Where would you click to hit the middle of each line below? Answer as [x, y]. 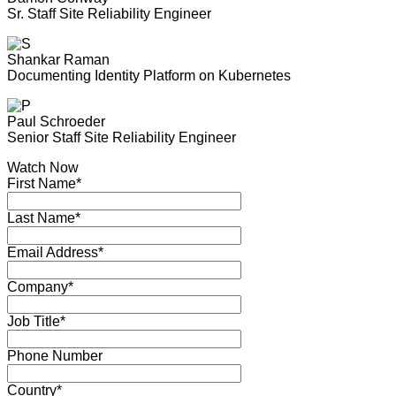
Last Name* [44, 218]
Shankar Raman [58, 60]
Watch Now [43, 168]
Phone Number [55, 356]
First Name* [44, 183]
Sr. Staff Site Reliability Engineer [109, 14]
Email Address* [55, 252]
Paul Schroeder [56, 122]
